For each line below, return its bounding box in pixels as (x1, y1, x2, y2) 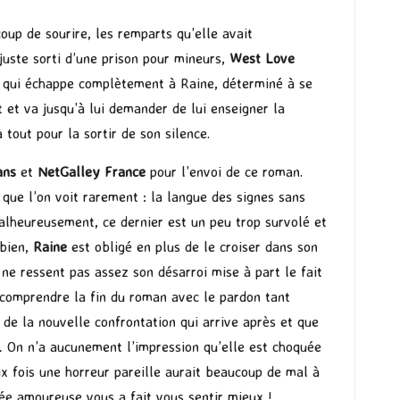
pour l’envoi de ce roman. (146, 162, 303, 181)
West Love (229, 49, 295, 68)
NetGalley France (37, 162, 146, 181)
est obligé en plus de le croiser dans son (71, 237, 318, 256)
